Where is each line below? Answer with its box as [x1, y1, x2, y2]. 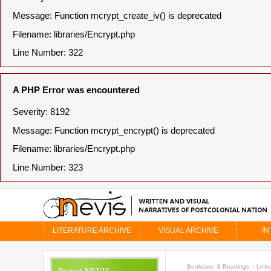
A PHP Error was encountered [13, 85, 140, 96]
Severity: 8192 [13, 106, 70, 117]
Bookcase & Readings [187, 263, 249, 270]
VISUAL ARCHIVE [158, 226, 218, 235]
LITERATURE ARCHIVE [53, 226, 131, 235]
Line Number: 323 [13, 162, 83, 172]
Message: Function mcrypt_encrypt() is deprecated [13, 125, 215, 135]
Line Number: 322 [13, 48, 83, 58]
